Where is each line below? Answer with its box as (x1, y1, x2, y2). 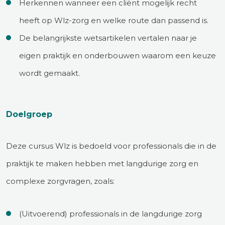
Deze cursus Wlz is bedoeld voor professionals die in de (6, 141, 216, 151)
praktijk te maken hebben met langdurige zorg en (6, 158, 198, 168)
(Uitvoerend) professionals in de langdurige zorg (19, 208, 202, 218)
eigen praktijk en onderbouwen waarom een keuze (19, 50, 216, 60)
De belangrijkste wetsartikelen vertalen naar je (19, 33, 197, 43)
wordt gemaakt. (19, 68, 80, 78)
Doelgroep (6, 109, 52, 119)
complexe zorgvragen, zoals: (6, 176, 115, 186)
